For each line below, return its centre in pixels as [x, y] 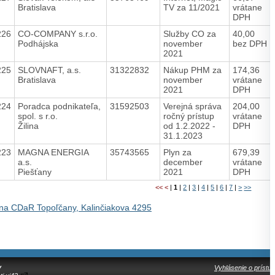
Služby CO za [189, 33]
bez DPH [250, 43]
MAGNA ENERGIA [53, 152]
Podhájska [38, 43]
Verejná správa [192, 106]
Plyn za [177, 152]
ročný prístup [188, 116]
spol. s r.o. [37, 116]
